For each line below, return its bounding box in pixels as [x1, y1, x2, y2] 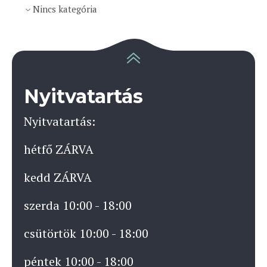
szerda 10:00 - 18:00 [24, 197, 132, 213]
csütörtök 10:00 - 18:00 [24, 225, 148, 241]
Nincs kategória [32, 3, 97, 15]
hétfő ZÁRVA [24, 141, 94, 157]
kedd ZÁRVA [24, 169, 92, 185]
